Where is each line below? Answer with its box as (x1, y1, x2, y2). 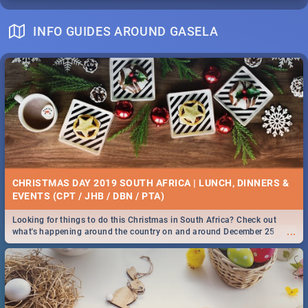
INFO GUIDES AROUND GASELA (33, 23, 219, 38)
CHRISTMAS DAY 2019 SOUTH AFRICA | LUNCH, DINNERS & (12, 177, 289, 188)
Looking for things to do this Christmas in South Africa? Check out (12, 215, 276, 225)
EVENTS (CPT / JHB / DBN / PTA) (12, 190, 165, 201)
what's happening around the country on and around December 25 (12, 227, 275, 237)
